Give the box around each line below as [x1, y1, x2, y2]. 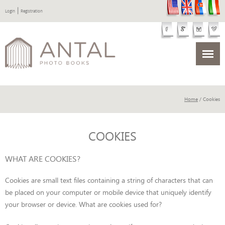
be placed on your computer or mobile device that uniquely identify [5, 187, 211, 197]
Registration [21, 9, 43, 14]
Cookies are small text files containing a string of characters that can [5, 175, 213, 185]
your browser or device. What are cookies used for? [5, 199, 162, 209]
